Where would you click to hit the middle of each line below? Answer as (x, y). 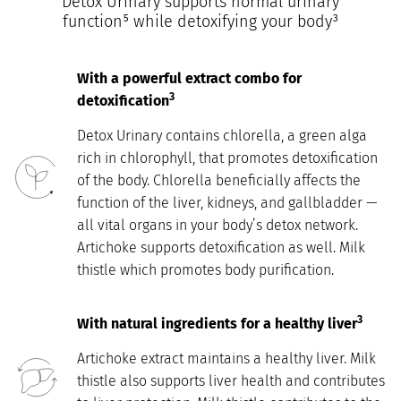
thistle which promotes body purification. (205, 270)
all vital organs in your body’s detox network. (218, 226)
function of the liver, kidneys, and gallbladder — (227, 203)
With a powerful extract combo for (189, 78)
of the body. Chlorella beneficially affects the (219, 181)
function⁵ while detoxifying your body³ (200, 21)
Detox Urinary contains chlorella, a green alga (222, 136)
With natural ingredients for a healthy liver (217, 323)
